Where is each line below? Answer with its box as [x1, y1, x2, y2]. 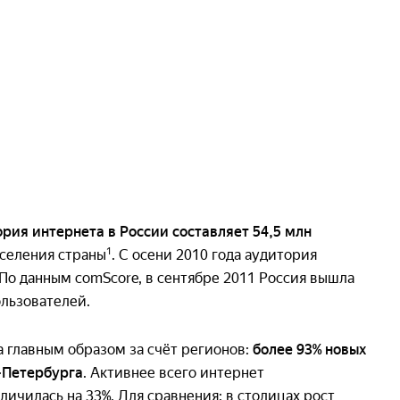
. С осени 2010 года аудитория [112, 246, 317, 263]
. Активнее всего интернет [83, 363, 264, 381]
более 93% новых [253, 340, 366, 358]
